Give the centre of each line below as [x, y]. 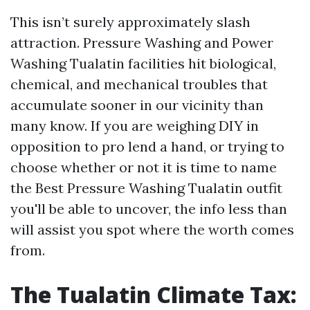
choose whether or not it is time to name [144, 167]
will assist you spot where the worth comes [152, 229]
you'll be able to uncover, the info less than [149, 209]
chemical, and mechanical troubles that [139, 84]
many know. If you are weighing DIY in [135, 126]
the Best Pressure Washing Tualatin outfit [146, 188]
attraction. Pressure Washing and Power [142, 43]
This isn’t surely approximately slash [130, 22]
